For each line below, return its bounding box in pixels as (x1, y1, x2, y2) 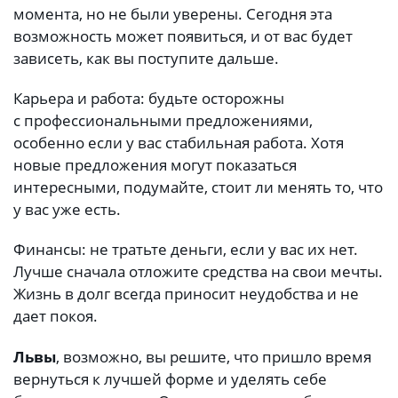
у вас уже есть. (13, 199, 121, 220)
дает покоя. (13, 306, 98, 327)
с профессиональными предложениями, (13, 110, 313, 131)
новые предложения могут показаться (13, 155, 297, 176)
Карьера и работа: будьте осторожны (13, 88, 284, 109)
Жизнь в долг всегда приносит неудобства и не (13, 283, 359, 305)
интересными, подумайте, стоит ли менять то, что (13, 177, 383, 198)
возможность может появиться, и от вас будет (13, 25, 353, 46)
